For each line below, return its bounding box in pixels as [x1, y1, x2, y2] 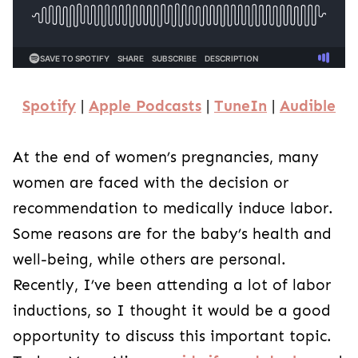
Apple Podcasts [89, 97, 201, 115]
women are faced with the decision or [13, 173, 288, 192]
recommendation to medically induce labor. [13, 199, 333, 217]
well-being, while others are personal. [13, 250, 286, 268]
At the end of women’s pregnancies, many [13, 148, 319, 166]
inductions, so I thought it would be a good [13, 301, 331, 320]
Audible [280, 97, 336, 115]
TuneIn [214, 97, 267, 115]
